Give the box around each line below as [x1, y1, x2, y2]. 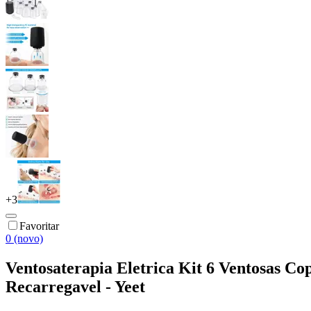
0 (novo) [6, 232, 43, 244]
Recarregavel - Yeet [6, 277, 145, 296]
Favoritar [19, 219, 59, 232]
